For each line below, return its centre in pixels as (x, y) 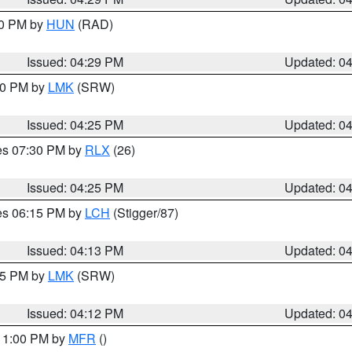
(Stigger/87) (144, 213)
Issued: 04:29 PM (75, 62)
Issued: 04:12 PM (75, 313)
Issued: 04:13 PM (75, 250)
